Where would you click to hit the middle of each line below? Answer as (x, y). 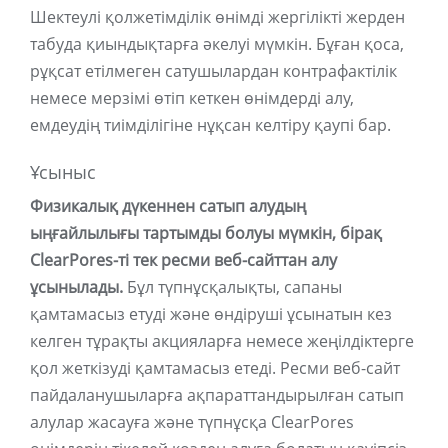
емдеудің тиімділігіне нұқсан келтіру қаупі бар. (210, 125)
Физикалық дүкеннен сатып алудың (168, 206)
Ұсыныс (63, 173)
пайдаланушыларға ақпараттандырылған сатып (217, 395)
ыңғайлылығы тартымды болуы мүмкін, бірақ (206, 233)
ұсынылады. (76, 287)
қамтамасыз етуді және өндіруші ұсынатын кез (211, 314)
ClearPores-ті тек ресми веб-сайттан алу (183, 260)
